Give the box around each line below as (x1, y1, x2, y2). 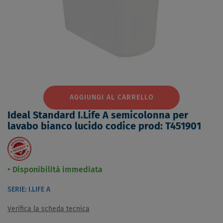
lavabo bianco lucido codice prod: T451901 (7, 121, 201, 131)
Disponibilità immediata (12, 166, 103, 174)
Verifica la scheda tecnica (7, 206, 90, 213)
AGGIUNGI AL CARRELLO (69, 94, 154, 101)
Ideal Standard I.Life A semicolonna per (7, 111, 188, 120)
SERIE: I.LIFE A (7, 186, 50, 193)
